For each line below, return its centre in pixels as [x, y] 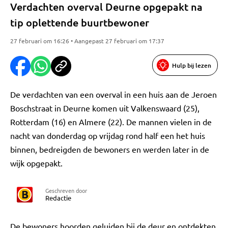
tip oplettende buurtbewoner [80, 22]
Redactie [58, 198]
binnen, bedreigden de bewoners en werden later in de [110, 149]
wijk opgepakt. [36, 163]
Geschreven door [66, 190]
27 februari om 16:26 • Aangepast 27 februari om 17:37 [87, 41]
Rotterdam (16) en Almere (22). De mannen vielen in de [111, 122]
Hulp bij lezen [192, 65]
